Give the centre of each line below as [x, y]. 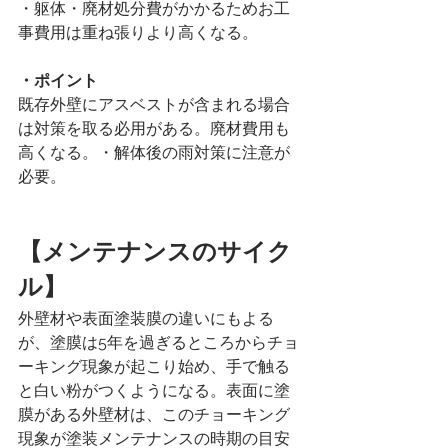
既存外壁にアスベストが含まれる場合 [154, 104]
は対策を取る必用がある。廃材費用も [154, 128]
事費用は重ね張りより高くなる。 [138, 32]
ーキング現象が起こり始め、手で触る [154, 366]
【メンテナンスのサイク [155, 253]
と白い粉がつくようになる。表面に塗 [154, 390]
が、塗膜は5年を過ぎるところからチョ [158, 342]
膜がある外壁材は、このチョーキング [154, 414]
